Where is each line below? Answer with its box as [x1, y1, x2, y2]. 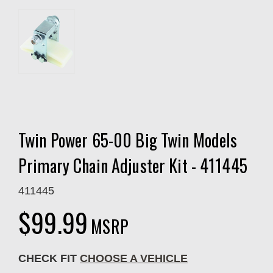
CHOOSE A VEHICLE [80, 252, 188, 264]
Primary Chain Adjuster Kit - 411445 [18, 152, 247, 178]
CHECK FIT [18, 252, 80, 264]
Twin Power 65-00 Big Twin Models [18, 127, 238, 152]
